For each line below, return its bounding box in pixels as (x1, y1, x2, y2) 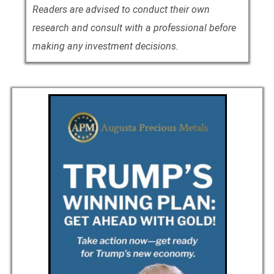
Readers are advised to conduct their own (32, 3, 210, 15)
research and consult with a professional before (32, 21, 236, 34)
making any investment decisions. (32, 40, 179, 52)
